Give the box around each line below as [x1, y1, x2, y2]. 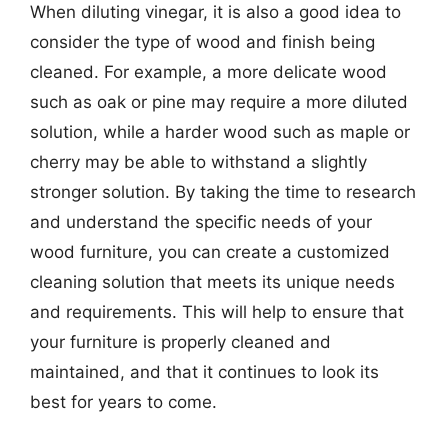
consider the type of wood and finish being [30, 32, 375, 52]
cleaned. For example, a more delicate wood [30, 62, 387, 82]
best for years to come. [30, 392, 217, 412]
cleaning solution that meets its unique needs [30, 272, 395, 292]
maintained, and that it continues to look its [30, 362, 379, 382]
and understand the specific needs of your [30, 212, 372, 232]
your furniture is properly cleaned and [30, 332, 331, 352]
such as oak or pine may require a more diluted [30, 92, 408, 112]
